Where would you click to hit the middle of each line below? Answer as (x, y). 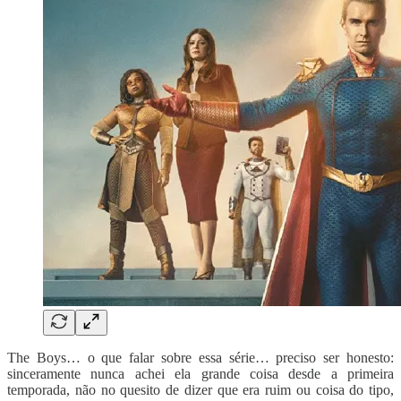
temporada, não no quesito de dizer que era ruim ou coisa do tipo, (200, 390)
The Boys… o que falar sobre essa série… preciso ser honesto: (200, 358)
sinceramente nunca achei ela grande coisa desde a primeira (200, 374)
